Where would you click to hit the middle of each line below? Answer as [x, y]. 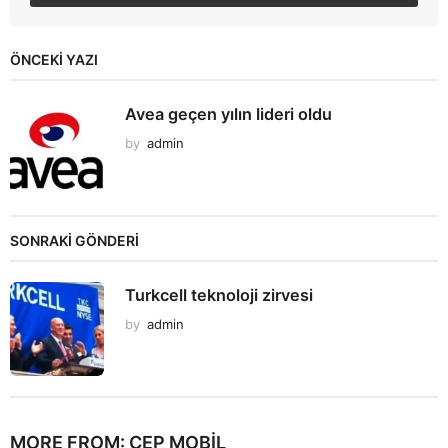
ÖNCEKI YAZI [54, 60]
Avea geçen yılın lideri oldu [228, 114]
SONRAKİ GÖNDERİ [74, 241]
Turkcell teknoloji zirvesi [219, 295]
